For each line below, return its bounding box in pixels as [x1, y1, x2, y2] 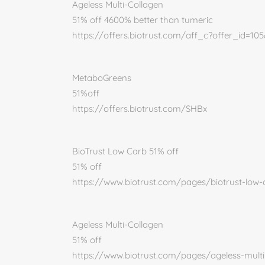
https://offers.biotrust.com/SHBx [72, 103, 207, 114]
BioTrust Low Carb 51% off [72, 146, 179, 157]
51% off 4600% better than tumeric [72, 14, 213, 25]
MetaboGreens [72, 72, 131, 83]
